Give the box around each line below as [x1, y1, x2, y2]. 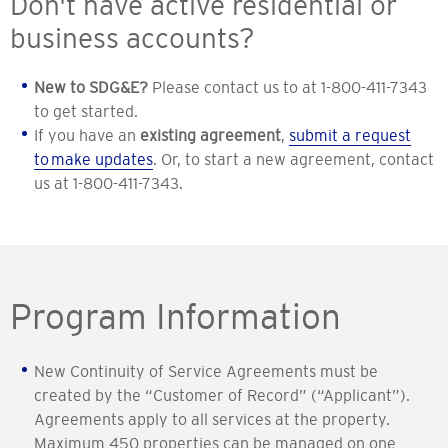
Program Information [10, 297, 341, 337]
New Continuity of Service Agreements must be [34, 362, 378, 381]
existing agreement [140, 126, 281, 145]
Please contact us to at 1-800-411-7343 [148, 78, 427, 97]
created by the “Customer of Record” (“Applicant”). [34, 386, 410, 405]
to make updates [34, 150, 153, 169]
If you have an [34, 126, 140, 145]
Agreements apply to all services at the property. [34, 410, 390, 429]
